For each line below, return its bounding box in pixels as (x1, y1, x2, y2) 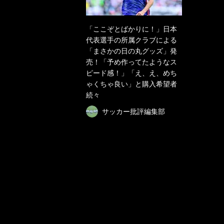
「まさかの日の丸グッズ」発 (86, 47, 177, 55)
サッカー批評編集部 (102, 107, 165, 115)
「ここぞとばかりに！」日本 (86, 25, 177, 33)
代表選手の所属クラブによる (86, 36, 177, 44)
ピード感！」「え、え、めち (86, 69, 177, 77)
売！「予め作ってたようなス (86, 58, 177, 66)
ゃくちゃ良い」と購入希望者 (86, 80, 177, 88)
